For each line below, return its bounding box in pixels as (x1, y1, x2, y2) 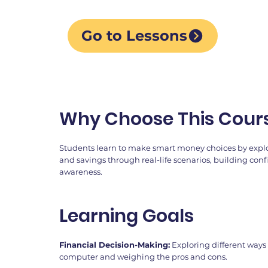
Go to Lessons (81, 27, 188, 45)
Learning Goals (59, 203, 194, 229)
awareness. (59, 167, 103, 177)
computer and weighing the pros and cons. (59, 252, 227, 262)
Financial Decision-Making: (59, 240, 170, 250)
